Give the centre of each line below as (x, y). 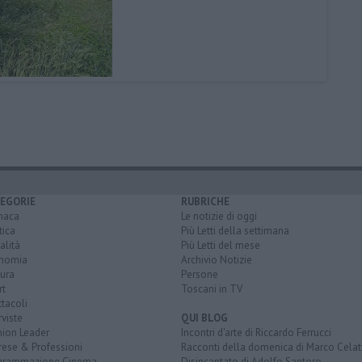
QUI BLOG (204, 318)
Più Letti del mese (221, 246)
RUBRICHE (205, 202)
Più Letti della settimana (235, 231)
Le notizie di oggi (219, 217)
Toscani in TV (212, 289)
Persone (200, 275)
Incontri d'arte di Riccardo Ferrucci (256, 333)
